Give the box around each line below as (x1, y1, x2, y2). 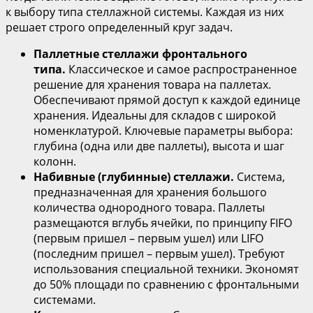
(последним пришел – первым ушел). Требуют (34, 245, 284, 261)
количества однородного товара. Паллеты (34, 199, 265, 215)
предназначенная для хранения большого (34, 184, 267, 200)
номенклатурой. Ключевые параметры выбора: (34, 122, 293, 138)
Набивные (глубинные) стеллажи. (34, 168, 234, 184)
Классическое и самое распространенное (66, 61, 297, 77)
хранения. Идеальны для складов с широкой (34, 107, 276, 123)
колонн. (34, 153, 76, 169)
